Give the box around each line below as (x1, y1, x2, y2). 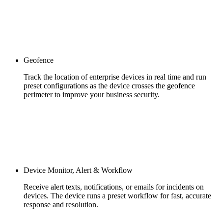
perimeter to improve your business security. (24, 90, 160, 99)
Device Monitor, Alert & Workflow (24, 165, 133, 174)
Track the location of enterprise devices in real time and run (24, 72, 206, 81)
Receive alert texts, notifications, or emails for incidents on (24, 182, 204, 191)
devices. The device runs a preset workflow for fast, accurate (24, 191, 211, 200)
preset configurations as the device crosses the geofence (24, 81, 195, 90)
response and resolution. (24, 200, 98, 209)
